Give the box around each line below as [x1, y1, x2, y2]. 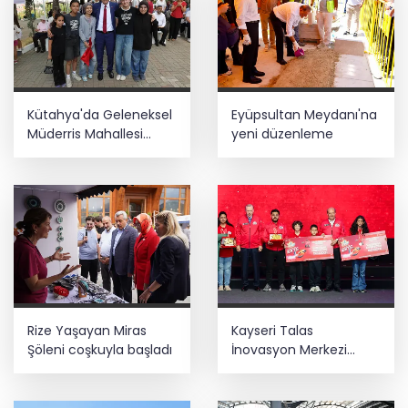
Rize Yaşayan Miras [27, 321, 147, 340]
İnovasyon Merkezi [231, 340, 347, 359]
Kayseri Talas [231, 321, 313, 340]
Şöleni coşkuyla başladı [27, 340, 172, 359]
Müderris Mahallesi [27, 125, 143, 144]
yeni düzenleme [231, 125, 333, 144]
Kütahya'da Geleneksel [27, 106, 172, 125]
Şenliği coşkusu [27, 144, 123, 163]
